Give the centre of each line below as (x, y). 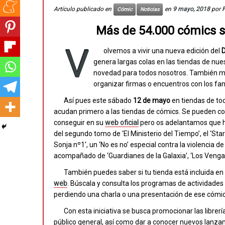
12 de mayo (152, 100)
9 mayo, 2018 (191, 9)
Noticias (150, 9)
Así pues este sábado (98, 100)
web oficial (122, 123)
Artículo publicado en (83, 9)
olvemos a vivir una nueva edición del (162, 51)
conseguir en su (79, 123)
